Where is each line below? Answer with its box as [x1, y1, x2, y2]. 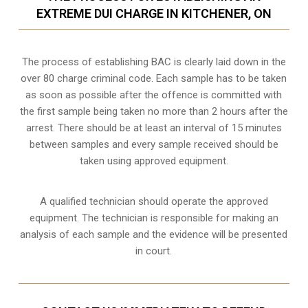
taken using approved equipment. [79, 154, 228, 167]
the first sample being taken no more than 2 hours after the [19, 104, 288, 118]
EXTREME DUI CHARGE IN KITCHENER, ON [36, 5, 272, 21]
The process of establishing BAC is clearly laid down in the [21, 55, 286, 68]
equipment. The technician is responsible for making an [29, 211, 278, 224]
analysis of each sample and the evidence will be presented [20, 228, 288, 241]
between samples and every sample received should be [29, 137, 278, 151]
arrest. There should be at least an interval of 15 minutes [25, 121, 282, 134]
